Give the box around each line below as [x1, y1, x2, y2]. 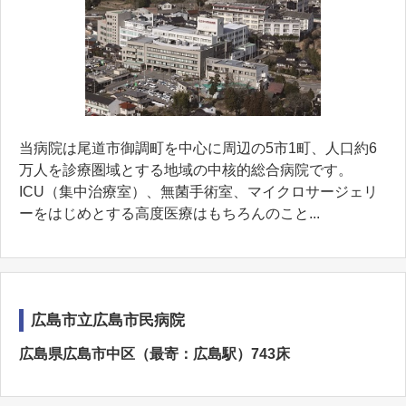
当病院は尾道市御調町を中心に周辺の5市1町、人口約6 [19, 140, 377, 156]
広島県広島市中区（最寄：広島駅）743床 [19, 346, 290, 362]
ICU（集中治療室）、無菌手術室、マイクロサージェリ [19, 184, 378, 199]
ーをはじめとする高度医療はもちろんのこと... [19, 206, 320, 221]
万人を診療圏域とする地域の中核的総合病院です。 [19, 162, 353, 178]
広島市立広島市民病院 [31, 312, 185, 329]
